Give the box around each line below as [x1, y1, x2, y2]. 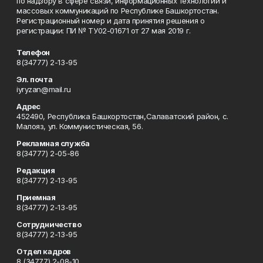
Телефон [16, 48, 50, 57]
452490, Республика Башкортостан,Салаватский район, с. [16, 112, 228, 121]
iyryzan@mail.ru [16, 85, 71, 94]
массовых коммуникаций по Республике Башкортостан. [16, 6, 219, 15]
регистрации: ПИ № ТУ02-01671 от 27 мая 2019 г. [16, 26, 191, 35]
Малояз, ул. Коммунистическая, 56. [16, 122, 143, 131]
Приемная [16, 193, 56, 202]
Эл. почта [16, 75, 53, 84]
